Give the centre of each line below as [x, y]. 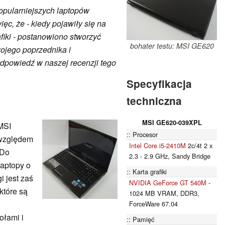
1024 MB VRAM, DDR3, [164, 193]
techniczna [154, 100]
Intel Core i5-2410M [157, 145]
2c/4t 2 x [199, 145]
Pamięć [143, 219]
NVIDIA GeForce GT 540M [168, 182]
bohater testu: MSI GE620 [172, 45]
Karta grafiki [150, 171]
